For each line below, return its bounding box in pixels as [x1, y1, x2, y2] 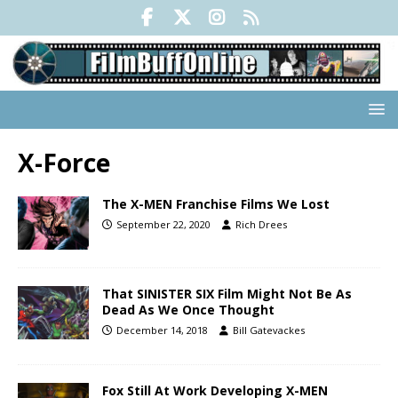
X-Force [18, 146, 110, 180]
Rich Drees [235, 218, 287, 232]
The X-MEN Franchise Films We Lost [102, 195, 330, 213]
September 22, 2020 [116, 218, 211, 232]
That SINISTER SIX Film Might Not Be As [102, 285, 352, 303]
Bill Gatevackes [233, 323, 305, 338]
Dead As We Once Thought [102, 301, 275, 319]
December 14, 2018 [116, 323, 208, 338]
